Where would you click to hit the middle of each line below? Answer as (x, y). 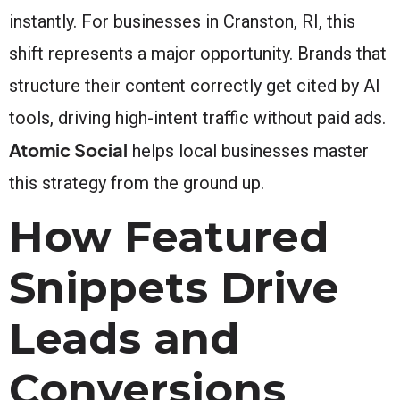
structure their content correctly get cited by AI (195, 85)
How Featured (169, 236)
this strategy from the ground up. (137, 183)
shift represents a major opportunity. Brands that (198, 53)
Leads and (124, 338)
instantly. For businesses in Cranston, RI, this (182, 21)
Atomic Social (68, 149)
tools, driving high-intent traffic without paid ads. (197, 117)
